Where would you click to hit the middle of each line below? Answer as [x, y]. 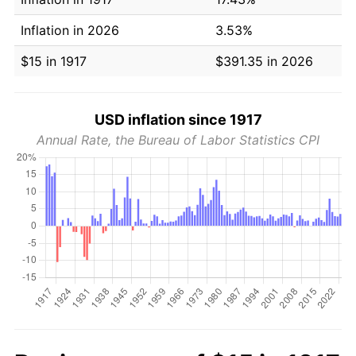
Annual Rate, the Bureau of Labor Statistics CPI [178, 139]
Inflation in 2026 [70, 30]
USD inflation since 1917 [178, 119]
